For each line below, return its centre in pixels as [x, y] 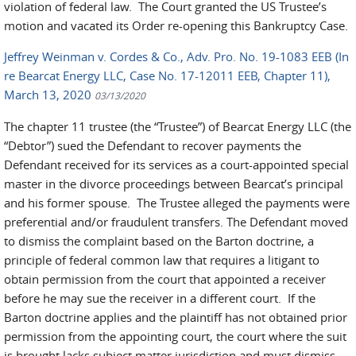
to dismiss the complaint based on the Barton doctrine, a [159, 241]
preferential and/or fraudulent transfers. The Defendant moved [176, 222]
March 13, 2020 [49, 95]
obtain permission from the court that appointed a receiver [165, 279]
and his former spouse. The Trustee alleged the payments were [177, 203]
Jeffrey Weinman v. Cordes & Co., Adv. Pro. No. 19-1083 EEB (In [176, 56]
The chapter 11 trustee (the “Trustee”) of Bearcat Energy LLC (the [178, 126]
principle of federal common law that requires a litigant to [162, 260]
